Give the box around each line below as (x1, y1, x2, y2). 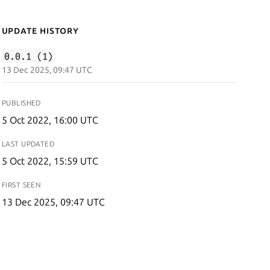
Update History (1, 25, 79, 36)
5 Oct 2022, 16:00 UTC (1, 115, 98, 125)
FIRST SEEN (1, 181, 42, 189)
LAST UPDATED (1, 140, 55, 148)
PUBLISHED (1, 99, 41, 107)
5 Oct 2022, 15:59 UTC (1, 155, 98, 166)
